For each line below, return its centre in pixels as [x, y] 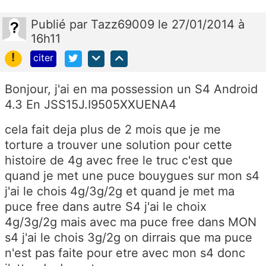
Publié [50, 24]
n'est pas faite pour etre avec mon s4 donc [125, 253]
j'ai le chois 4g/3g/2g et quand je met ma [120, 191]
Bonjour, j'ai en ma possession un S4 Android [131, 89]
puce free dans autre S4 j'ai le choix [106, 207]
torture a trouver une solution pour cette [118, 145]
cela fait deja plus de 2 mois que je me [113, 130]
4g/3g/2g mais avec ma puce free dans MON [131, 222]
